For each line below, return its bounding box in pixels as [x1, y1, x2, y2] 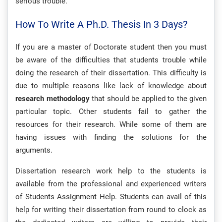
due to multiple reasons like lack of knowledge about [15, 81, 207, 91]
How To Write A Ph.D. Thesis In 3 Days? [15, 18, 187, 31]
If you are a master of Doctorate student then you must [15, 43, 207, 52]
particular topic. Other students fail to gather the [15, 107, 207, 116]
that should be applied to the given [89, 94, 207, 104]
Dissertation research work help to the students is [15, 166, 207, 176]
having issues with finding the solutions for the [15, 133, 207, 142]
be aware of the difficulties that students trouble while [15, 55, 207, 65]
